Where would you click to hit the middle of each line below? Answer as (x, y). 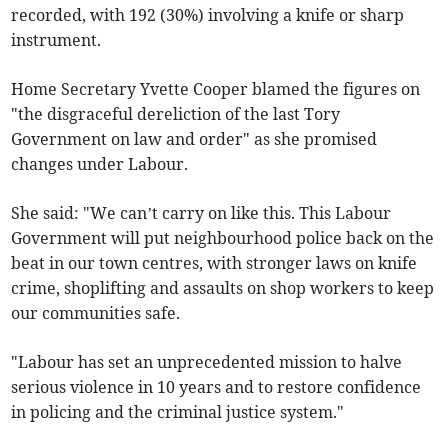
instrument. (56, 40)
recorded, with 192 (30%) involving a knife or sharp (208, 15)
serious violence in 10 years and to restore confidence (216, 387)
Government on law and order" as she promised (194, 139)
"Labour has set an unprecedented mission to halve (207, 362)
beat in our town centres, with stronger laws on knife (214, 263)
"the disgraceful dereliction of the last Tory (176, 114)
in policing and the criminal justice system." (178, 412)
